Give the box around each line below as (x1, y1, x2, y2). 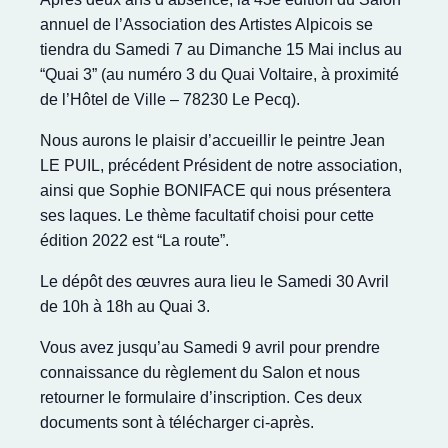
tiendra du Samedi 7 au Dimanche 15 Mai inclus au (40, 40, 402, 58)
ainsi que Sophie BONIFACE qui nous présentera (40, 181, 391, 199)
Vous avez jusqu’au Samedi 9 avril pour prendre (40, 338, 380, 356)
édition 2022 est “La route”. (40, 231, 229, 249)
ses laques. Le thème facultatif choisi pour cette (40, 206, 374, 224)
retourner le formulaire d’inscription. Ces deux (40, 388, 362, 406)
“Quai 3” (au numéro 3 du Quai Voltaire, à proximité (40, 65, 399, 83)
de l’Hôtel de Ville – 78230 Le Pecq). (40, 90, 300, 108)
